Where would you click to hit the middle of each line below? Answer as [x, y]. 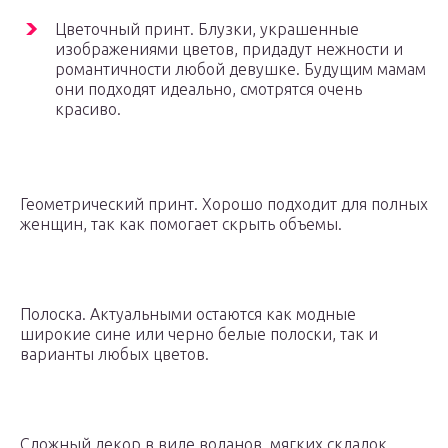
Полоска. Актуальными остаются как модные [188, 313]
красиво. [88, 108]
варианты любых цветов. [114, 353]
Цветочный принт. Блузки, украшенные [207, 28]
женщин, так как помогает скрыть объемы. [181, 223]
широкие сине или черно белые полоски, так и [199, 333]
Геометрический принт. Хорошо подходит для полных [224, 203]
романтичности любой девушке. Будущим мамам [240, 68]
